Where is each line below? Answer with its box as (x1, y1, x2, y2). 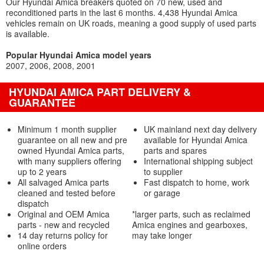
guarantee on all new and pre (18, 134, 127, 146)
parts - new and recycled (18, 219, 110, 230)
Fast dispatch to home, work (143, 176, 249, 188)
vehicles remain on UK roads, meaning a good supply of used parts (6, 17, 256, 29)
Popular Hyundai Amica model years (6, 49, 151, 61)
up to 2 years (18, 166, 67, 177)
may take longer (131, 229, 192, 241)
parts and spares (143, 144, 207, 156)
